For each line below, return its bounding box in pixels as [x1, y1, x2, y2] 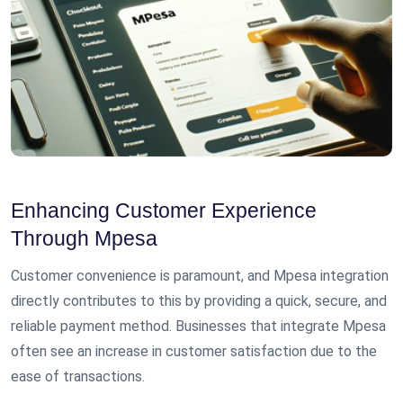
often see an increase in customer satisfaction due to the [11, 343, 377, 361]
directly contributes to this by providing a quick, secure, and [11, 292, 387, 310]
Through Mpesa [11, 227, 157, 251]
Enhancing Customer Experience [11, 199, 317, 223]
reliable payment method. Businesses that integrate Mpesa [11, 318, 386, 336]
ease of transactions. [11, 368, 145, 386]
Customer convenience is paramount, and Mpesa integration [11, 267, 389, 285]
